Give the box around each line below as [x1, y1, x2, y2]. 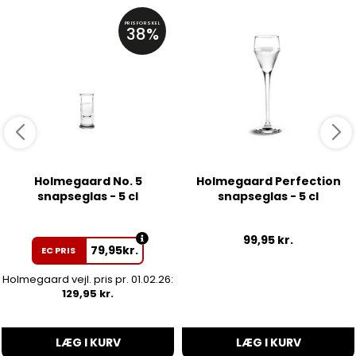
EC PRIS [41, 244, 75, 257]
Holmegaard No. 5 [33, 173, 142, 190]
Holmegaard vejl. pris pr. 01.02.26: [2, 272, 173, 288]
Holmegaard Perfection [195, 173, 341, 190]
